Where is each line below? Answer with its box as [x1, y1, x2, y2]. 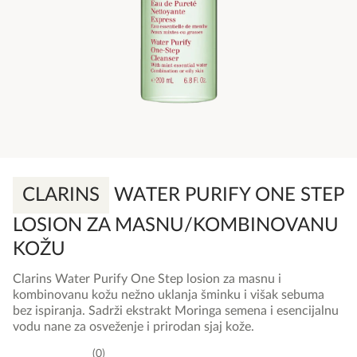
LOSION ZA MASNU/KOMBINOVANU [13, 216, 339, 236]
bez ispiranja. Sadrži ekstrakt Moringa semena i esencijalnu [13, 304, 339, 318]
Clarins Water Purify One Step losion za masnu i [13, 273, 281, 286]
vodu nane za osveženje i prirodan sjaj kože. [13, 320, 254, 334]
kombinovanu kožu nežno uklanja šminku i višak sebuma [13, 288, 324, 302]
